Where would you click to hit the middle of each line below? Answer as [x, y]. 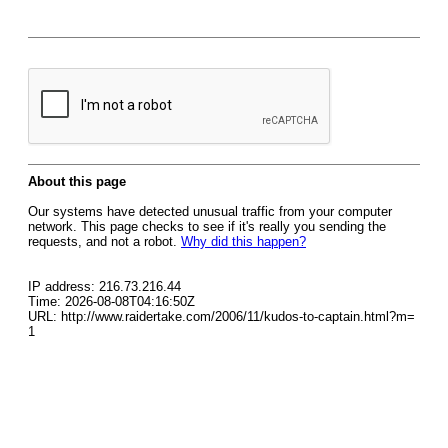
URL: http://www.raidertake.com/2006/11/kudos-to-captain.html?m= [221, 316]
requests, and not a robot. [104, 241]
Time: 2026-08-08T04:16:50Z [111, 301]
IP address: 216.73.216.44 [104, 286]
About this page [77, 181]
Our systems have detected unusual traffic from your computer [210, 211]
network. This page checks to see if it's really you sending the [207, 226]
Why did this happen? [243, 241]
